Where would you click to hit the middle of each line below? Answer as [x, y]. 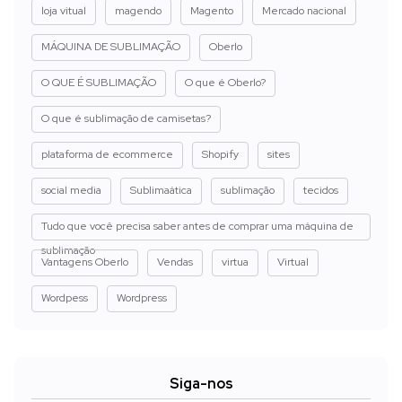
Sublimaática [161, 190]
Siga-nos [201, 383]
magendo [138, 10]
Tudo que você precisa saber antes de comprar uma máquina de [197, 226]
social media [71, 190]
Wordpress [142, 297]
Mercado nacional [304, 10]
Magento [212, 10]
